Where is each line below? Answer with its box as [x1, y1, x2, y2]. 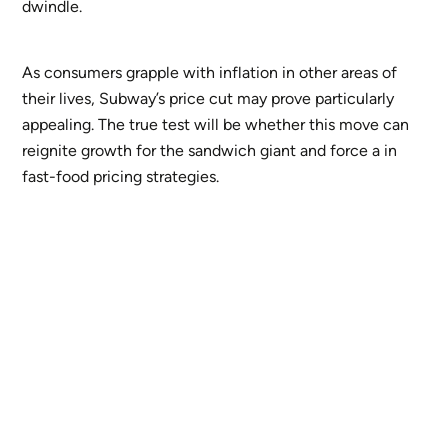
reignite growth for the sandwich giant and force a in [22, 141, 398, 161]
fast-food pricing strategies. [22, 167, 220, 187]
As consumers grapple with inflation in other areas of [22, 63, 398, 83]
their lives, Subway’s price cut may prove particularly [22, 89, 395, 109]
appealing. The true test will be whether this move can [22, 115, 410, 135]
